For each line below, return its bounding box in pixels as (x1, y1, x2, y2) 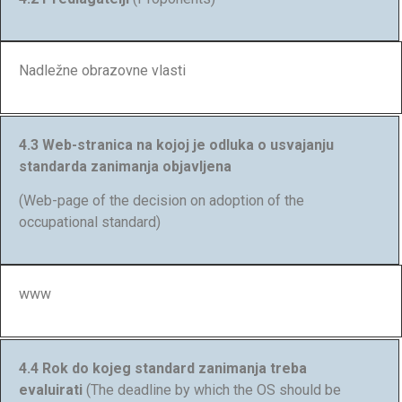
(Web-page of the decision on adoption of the (19, 192, 304, 210)
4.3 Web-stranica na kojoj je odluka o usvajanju (19, 135, 334, 153)
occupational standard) (19, 214, 161, 232)
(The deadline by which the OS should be (86, 380, 341, 398)
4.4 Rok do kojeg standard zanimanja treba (19, 359, 307, 377)
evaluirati (19, 380, 86, 398)
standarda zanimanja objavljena (19, 157, 232, 175)
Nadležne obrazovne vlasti (19, 62, 186, 80)
